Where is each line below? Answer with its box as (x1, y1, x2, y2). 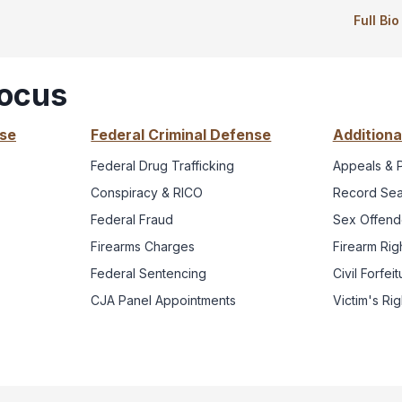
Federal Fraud (91, 211, 174, 227)
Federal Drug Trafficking (91, 157, 235, 173)
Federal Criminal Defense (91, 125, 272, 144)
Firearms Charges (91, 238, 196, 254)
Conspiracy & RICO (91, 184, 204, 200)
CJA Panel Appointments (91, 292, 237, 308)
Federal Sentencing (91, 265, 207, 281)
